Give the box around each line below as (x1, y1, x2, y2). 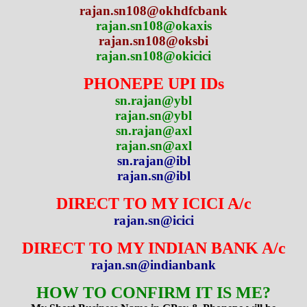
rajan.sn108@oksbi (99, 34, 208, 49)
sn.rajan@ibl (116, 153, 191, 169)
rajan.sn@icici (113, 213, 194, 228)
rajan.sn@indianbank (91, 258, 216, 273)
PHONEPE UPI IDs (83, 75, 224, 93)
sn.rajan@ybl (115, 93, 192, 108)
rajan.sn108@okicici (96, 49, 211, 64)
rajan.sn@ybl (115, 108, 192, 123)
